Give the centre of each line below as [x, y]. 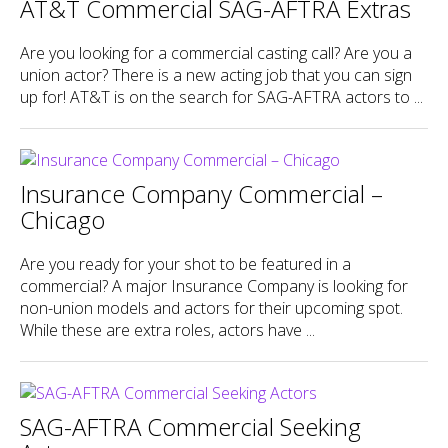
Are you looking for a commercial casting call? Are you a [216, 52]
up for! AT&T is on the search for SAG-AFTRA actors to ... [221, 96]
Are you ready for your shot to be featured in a [185, 263]
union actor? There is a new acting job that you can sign [216, 74]
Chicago [62, 219]
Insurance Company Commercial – [201, 193]
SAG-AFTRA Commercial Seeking [190, 426]
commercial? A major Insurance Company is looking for [214, 285]
